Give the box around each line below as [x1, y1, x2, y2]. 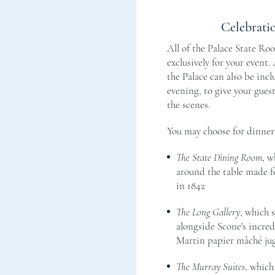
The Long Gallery [176, 205, 240, 219]
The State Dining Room [176, 150, 262, 164]
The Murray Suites [176, 260, 245, 273]
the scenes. [167, 98, 210, 111]
